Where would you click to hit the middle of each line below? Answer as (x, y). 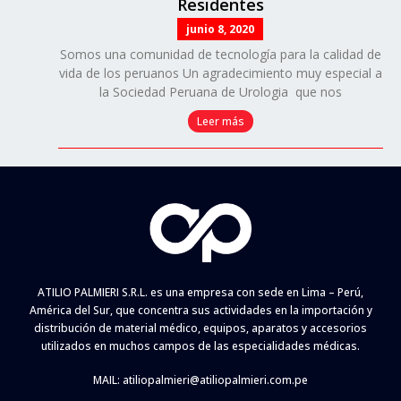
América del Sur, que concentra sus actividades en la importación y (200, 311)
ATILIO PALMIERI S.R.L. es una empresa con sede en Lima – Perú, (200, 293)
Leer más (220, 121)
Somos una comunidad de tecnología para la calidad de (220, 54)
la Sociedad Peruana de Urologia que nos (220, 91)
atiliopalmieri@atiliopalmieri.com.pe (215, 380)
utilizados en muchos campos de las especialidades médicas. (200, 346)
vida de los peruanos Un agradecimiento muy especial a (220, 73)
